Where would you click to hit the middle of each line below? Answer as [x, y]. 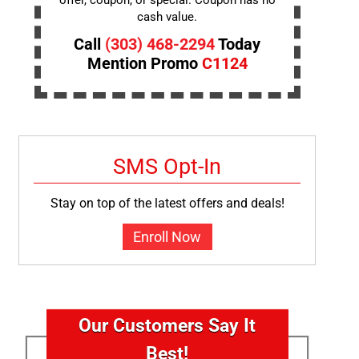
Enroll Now [167, 237]
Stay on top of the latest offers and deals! [167, 204]
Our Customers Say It [167, 326]
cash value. [167, 17]
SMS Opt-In [167, 167]
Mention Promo [144, 64]
